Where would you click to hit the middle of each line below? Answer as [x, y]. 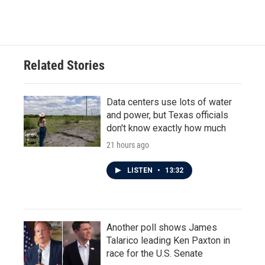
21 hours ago [128, 145]
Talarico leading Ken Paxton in [168, 240]
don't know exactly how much [166, 128]
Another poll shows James [162, 227]
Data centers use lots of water [169, 102]
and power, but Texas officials [167, 115]
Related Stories [64, 65]
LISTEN [141, 170]
